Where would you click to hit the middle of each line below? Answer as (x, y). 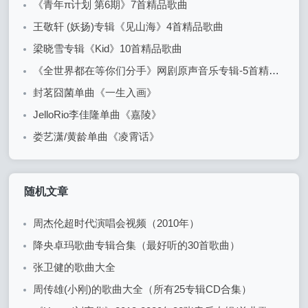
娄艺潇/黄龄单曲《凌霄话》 (97, 137)
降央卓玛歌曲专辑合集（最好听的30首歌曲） (137, 245)
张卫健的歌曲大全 (75, 267)
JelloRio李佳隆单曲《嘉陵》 (98, 115)
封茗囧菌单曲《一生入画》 (95, 93)
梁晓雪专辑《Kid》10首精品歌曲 (108, 49)
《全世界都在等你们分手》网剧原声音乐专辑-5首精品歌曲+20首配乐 (151, 71)
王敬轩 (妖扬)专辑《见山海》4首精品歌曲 (129, 27)
